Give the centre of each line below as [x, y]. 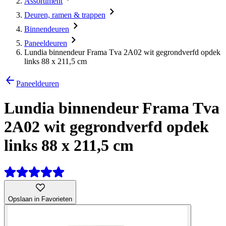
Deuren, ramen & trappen [65, 15]
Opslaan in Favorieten [40, 199]
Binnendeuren [47, 29]
